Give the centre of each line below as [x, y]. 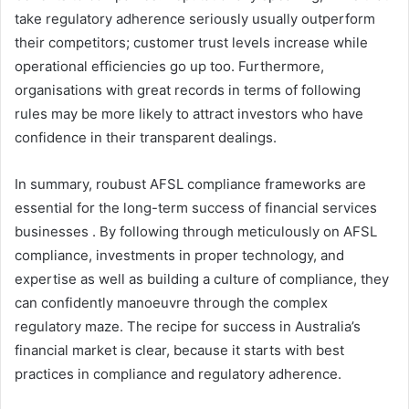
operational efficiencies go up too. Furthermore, [169, 66]
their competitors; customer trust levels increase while [191, 42]
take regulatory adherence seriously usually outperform [195, 18]
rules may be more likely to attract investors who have [189, 113]
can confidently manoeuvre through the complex [171, 302]
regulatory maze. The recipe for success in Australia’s [188, 326]
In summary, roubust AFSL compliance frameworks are [190, 184]
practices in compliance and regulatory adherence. [178, 373]
